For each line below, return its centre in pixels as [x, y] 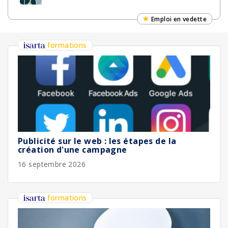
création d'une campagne [73, 150]
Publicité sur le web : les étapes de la [97, 141]
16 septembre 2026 [52, 164]
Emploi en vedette [179, 19]
